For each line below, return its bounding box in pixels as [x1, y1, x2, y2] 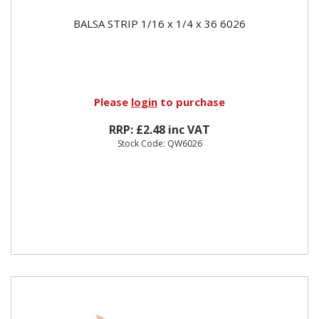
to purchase [157, 94, 225, 109]
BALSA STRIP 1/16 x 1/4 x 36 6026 [73, 16, 246, 31]
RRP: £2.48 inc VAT [109, 121, 210, 137]
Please [94, 94, 131, 109]
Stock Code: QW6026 [117, 137, 202, 150]
